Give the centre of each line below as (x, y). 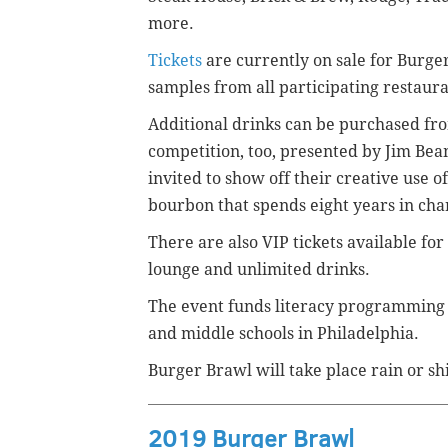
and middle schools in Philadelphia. (283, 334)
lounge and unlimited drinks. (259, 270)
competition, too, (214, 152)
